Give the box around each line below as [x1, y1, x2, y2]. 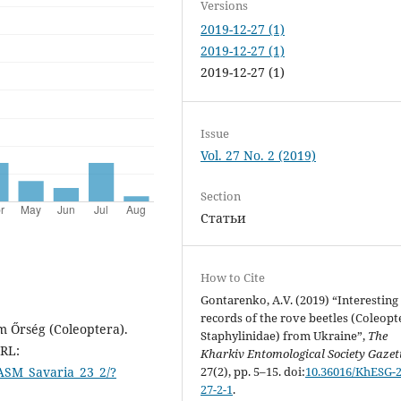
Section [200, 187, 242, 204]
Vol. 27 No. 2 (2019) [200, 146, 317, 164]
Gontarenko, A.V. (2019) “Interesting [200, 291, 399, 308]
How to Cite [200, 269, 266, 286]
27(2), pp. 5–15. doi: [200, 363, 306, 380]
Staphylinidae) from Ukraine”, [200, 327, 369, 344]
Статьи [200, 209, 247, 226]
